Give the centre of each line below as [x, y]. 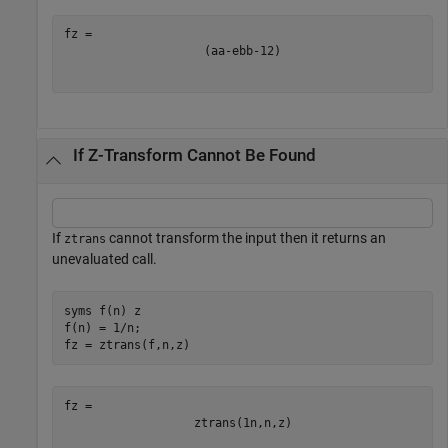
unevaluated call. [104, 259]
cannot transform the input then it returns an [246, 238]
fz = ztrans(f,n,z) [126, 344]
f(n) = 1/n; [102, 327]
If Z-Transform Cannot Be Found [194, 155]
